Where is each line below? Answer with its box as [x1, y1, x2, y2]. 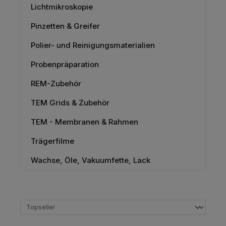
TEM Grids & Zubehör [31, 97, 109, 107]
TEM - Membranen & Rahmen [31, 117, 138, 127]
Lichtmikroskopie [31, 2, 93, 12]
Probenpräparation [31, 59, 99, 69]
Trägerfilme [31, 136, 74, 146]
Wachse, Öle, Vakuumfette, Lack [31, 155, 150, 165]
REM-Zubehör [31, 78, 81, 88]
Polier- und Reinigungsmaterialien [31, 40, 155, 50]
